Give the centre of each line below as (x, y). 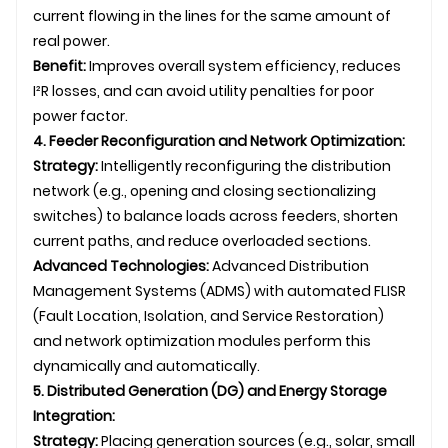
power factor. (80, 115)
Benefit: (59, 65)
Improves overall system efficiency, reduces (243, 65)
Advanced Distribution (289, 265)
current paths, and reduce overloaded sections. (202, 240)
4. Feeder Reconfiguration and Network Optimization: (219, 140)
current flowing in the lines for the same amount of (212, 15)
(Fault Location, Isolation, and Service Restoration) (208, 315)
